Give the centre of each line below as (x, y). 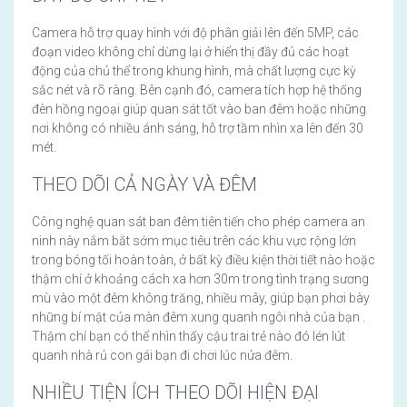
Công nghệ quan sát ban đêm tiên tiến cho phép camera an (199, 222)
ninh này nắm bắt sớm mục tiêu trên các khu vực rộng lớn (194, 241)
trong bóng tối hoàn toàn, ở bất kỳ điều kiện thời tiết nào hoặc (203, 260)
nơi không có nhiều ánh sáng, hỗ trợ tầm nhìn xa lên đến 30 (198, 129)
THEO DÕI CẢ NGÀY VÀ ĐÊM (144, 185)
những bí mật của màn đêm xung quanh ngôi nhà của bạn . (199, 318)
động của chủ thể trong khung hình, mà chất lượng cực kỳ (194, 71)
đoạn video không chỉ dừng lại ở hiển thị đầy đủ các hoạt (190, 52)
